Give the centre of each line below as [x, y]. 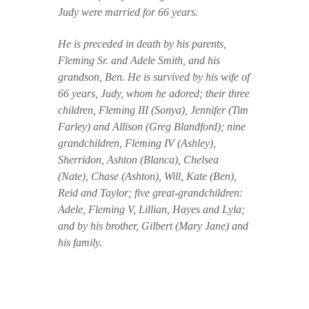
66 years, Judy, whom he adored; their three [154, 93]
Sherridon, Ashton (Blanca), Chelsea [138, 160]
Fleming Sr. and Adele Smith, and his [139, 60]
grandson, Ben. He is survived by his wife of [154, 77]
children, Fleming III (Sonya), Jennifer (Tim [153, 110]
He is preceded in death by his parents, [142, 44]
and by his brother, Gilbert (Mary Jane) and [153, 226]
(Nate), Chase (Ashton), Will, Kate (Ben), [147, 176]
